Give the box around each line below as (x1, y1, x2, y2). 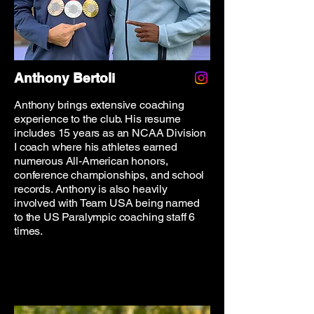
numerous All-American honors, (14, 154, 168, 168)
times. (14, 224, 43, 238)
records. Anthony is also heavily (14, 182, 168, 196)
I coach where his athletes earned (14, 140, 177, 153)
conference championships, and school (14, 168, 205, 182)
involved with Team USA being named (14, 196, 200, 210)
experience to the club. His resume (14, 112, 181, 125)
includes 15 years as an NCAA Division (14, 126, 207, 139)
